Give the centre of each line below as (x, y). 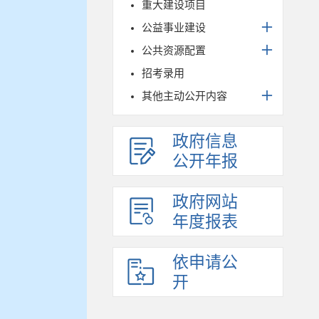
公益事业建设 (174, 27)
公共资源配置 (174, 50)
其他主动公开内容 (184, 96)
